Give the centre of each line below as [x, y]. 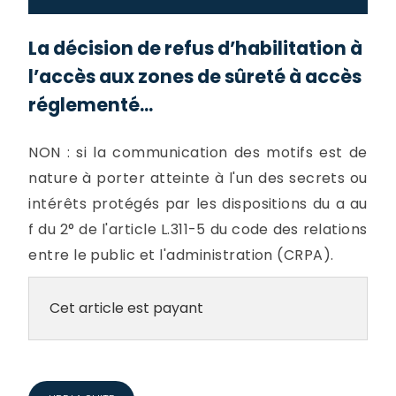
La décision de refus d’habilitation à [196, 48]
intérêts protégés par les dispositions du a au [198, 203]
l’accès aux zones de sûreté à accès [195, 76]
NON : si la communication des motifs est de [198, 152]
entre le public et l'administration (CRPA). [181, 255]
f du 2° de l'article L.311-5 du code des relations [198, 229]
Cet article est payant [126, 308]
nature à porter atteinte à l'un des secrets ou [198, 178]
